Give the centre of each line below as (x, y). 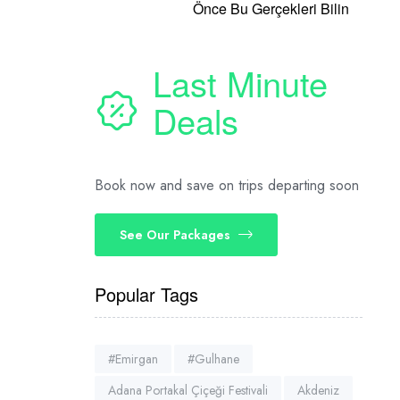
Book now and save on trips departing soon (227, 185)
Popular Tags (146, 294)
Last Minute (240, 83)
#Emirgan (133, 358)
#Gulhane (213, 358)
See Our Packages (175, 234)
